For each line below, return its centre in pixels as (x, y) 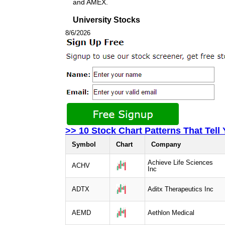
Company (166, 144)
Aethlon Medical (171, 212)
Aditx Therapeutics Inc (181, 189)
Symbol (84, 144)
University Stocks (106, 20)
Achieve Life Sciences (180, 162)
